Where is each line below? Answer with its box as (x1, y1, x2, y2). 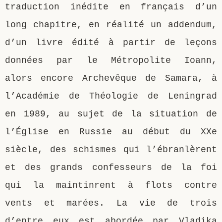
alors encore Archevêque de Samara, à (5, 73, 217, 83)
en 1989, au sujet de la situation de (5, 109, 217, 119)
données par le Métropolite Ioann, (5, 55, 217, 65)
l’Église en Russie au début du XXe (5, 126, 217, 137)
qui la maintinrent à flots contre (5, 180, 217, 190)
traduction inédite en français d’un (5, 1, 217, 12)
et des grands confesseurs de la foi (5, 162, 217, 172)
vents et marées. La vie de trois (5, 198, 217, 208)
